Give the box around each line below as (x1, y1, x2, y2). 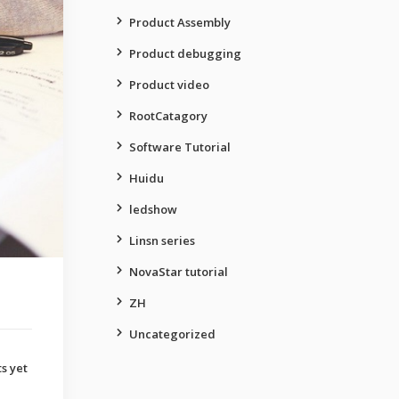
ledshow (129, 201, 177, 217)
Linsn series (129, 232, 195, 248)
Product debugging (129, 45, 241, 61)
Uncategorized (129, 326, 216, 342)
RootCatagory (129, 108, 208, 124)
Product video (129, 77, 209, 93)
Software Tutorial (129, 139, 231, 155)
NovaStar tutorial (129, 264, 228, 280)
